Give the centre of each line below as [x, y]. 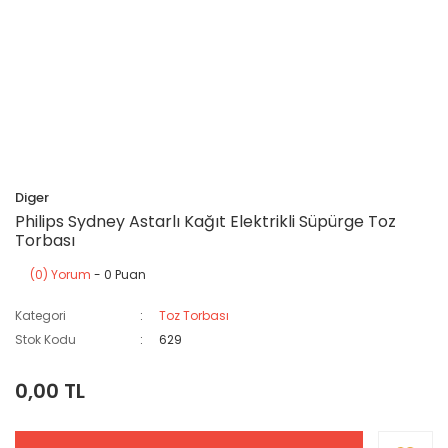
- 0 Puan [118, 274]
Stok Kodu [45, 339]
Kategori [40, 315]
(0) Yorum [60, 274]
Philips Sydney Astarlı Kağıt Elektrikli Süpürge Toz [205, 221]
